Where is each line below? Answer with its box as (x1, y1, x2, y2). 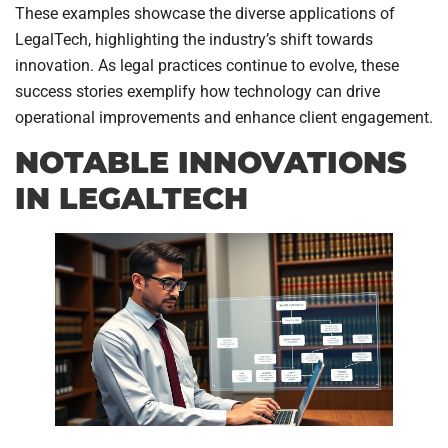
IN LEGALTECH (15, 180, 248, 218)
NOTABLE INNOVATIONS (15, 144, 407, 182)
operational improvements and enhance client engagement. (15, 107, 433, 127)
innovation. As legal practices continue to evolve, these (15, 55, 399, 75)
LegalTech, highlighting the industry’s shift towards (15, 29, 373, 49)
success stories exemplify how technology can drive (15, 81, 380, 101)
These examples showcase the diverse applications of (15, 3, 395, 23)
